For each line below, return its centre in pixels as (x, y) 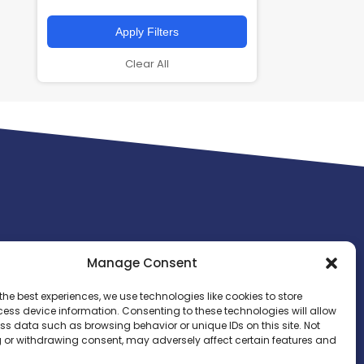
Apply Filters (147, 31)
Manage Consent (142, 263)
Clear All (147, 63)
